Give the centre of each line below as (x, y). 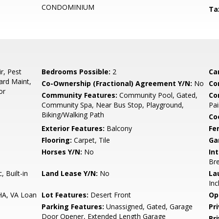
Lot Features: (65, 195)
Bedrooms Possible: (76, 72)
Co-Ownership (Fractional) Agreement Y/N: (117, 83)
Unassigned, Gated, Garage (149, 207)
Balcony (119, 128)
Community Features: (80, 95)
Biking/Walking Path (73, 115)
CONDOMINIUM (68, 7)
